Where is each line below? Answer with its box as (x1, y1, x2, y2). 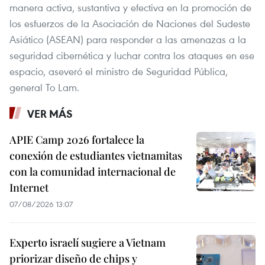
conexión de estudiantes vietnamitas (9, 148, 182, 163)
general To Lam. (9, 80, 79, 94)
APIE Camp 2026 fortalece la (9, 132, 144, 147)
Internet (9, 180, 49, 195)
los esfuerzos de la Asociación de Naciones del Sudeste (9, 16, 250, 30)
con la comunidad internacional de (9, 164, 176, 179)
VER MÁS (27, 106, 73, 121)
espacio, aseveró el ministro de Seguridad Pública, (9, 64, 228, 78)
